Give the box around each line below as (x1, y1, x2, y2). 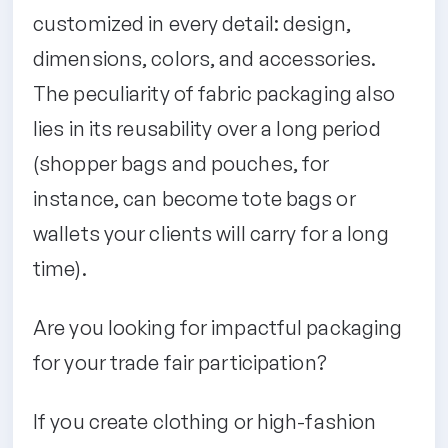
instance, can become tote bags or (33, 185, 356, 211)
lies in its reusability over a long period (33, 115, 381, 141)
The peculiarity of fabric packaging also (33, 80, 396, 106)
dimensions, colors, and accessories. (33, 45, 377, 71)
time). (33, 255, 87, 281)
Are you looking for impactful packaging (33, 314, 403, 340)
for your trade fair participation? (33, 349, 327, 375)
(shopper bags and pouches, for (33, 150, 330, 176)
